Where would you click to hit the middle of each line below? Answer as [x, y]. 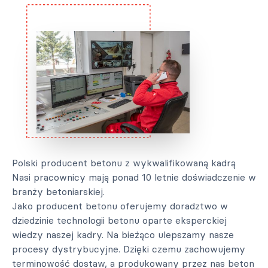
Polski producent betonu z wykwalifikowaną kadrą [124, 163]
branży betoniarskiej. [58, 191]
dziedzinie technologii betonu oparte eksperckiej [119, 220]
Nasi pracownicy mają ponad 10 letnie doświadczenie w [134, 177]
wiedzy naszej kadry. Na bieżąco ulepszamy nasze [123, 234]
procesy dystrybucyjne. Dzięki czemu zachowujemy [129, 249]
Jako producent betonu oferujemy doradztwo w [120, 206]
